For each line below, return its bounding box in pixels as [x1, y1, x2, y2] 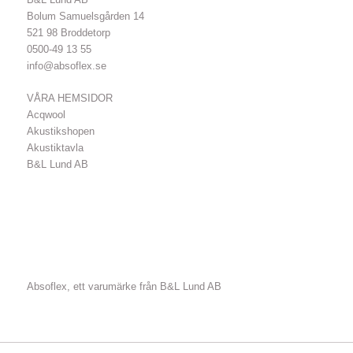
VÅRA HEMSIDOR [26, 92, 113, 105]
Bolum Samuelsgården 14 [26, 10, 144, 23]
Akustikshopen [26, 125, 95, 138]
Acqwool [26, 109, 65, 121]
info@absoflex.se [26, 60, 106, 72]
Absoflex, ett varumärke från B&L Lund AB [26, 281, 221, 293]
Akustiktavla [26, 142, 84, 154]
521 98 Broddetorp [26, 27, 110, 39]
